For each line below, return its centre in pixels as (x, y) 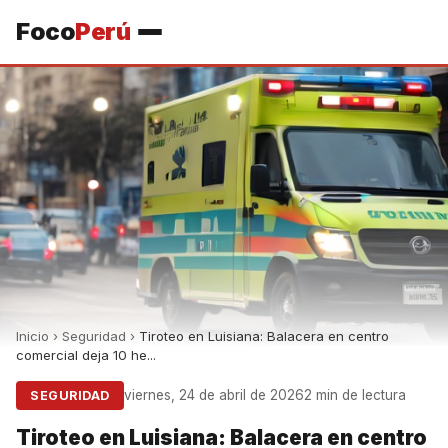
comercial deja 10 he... (86, 355)
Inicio (32, 336)
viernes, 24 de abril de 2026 (213, 395)
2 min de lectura (354, 395)
